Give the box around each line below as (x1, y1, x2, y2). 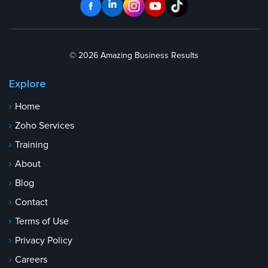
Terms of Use (15, 217, 69, 227)
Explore (9, 79, 46, 90)
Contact (15, 197, 48, 208)
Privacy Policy (15, 236, 72, 246)
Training (15, 140, 48, 150)
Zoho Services (15, 121, 74, 131)
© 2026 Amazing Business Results (69, 51, 199, 60)
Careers (15, 255, 47, 265)
